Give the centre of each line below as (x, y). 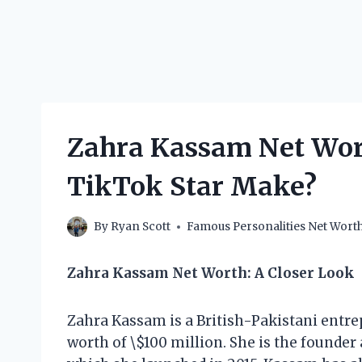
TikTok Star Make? (192, 186)
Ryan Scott (141, 227)
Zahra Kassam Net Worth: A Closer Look (211, 274)
